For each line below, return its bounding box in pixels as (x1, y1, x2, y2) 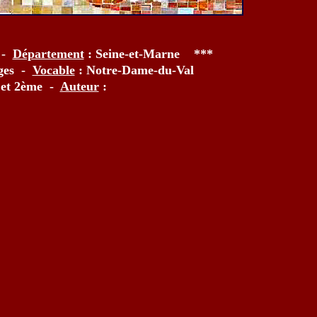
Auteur (59, 79, 99, 93)
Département (12, 47, 84, 61)
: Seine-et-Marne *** (83, 47, 213, 61)
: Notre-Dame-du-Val (74, 63, 194, 77)
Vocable (32, 63, 75, 77)
